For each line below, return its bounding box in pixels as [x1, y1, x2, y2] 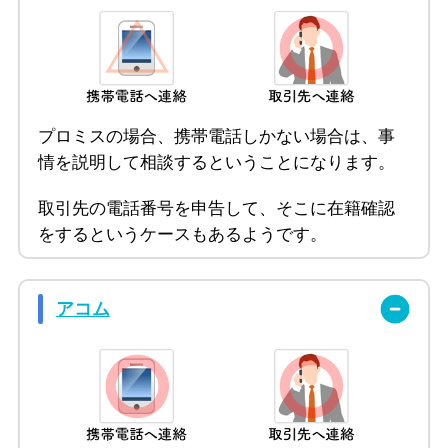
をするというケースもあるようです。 [37, 225, 327, 245]
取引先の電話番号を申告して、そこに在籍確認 [37, 199, 395, 219]
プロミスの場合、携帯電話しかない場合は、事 [37, 127, 395, 147]
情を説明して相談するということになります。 [37, 153, 395, 173]
